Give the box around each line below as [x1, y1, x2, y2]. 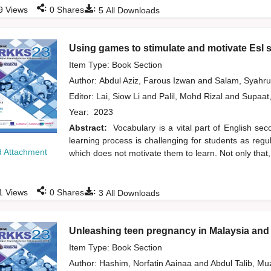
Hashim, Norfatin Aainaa [99, 258, 194, 269]
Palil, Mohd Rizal [158, 91, 225, 102]
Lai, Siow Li [96, 91, 142, 102]
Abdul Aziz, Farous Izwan [99, 76, 198, 86]
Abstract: [68, 123, 110, 133]
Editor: [68, 91, 96, 102]
